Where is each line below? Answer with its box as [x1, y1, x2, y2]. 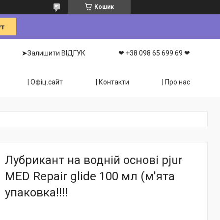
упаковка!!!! [5, 186, 68, 199]
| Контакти [96, 78, 129, 86]
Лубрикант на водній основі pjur [5, 153, 183, 167]
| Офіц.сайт [27, 78, 63, 86]
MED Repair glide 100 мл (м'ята [5, 169, 175, 183]
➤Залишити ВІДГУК [22, 49, 85, 57]
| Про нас [162, 78, 190, 86]
